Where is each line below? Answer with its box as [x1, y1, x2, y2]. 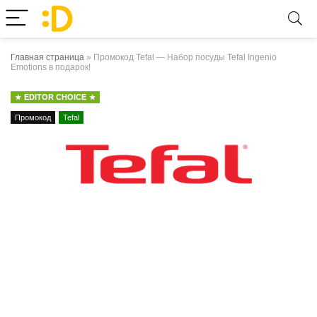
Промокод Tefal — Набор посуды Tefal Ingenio [93, 52, 277, 62]
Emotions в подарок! [11, 62, 91, 72]
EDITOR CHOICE [24, 93, 86, 101]
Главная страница [11, 52, 84, 62]
